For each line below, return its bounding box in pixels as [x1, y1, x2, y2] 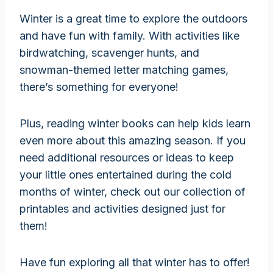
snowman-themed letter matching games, [19, 63, 229, 76]
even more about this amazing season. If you [19, 133, 246, 147]
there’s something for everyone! [19, 80, 179, 93]
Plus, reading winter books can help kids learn [19, 116, 250, 130]
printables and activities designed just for [19, 202, 225, 215]
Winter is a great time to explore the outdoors [19, 12, 247, 25]
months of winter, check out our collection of [19, 185, 246, 198]
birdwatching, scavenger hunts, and [19, 46, 199, 59]
